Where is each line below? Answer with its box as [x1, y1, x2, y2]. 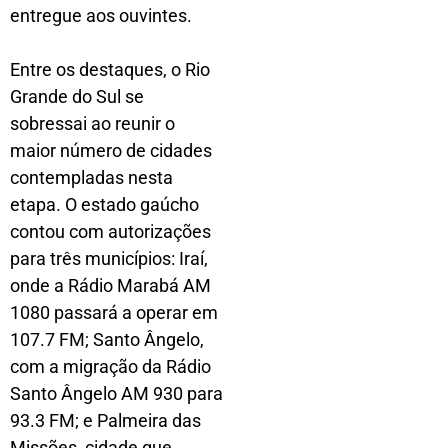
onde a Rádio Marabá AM [10, 274, 211, 296]
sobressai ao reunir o [10, 112, 175, 134]
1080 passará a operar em [10, 301, 218, 323]
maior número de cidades [10, 139, 212, 161]
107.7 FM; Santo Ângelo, [10, 328, 204, 350]
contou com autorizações [10, 220, 211, 242]
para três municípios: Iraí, [10, 247, 208, 269]
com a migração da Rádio [10, 355, 211, 377]
